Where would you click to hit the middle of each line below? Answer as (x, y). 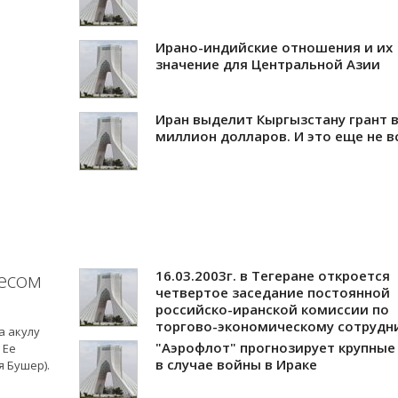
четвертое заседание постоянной (273, 292)
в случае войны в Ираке (236, 364)
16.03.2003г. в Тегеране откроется (273, 275)
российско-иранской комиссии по (272, 309)
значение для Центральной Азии (268, 64)
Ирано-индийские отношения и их (274, 47)
